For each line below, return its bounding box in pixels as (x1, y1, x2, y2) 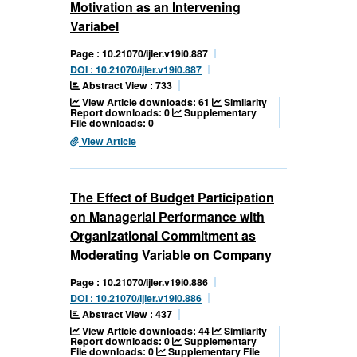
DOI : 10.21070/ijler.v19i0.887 (70, 62, 202, 77)
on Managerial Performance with (70, 207, 265, 226)
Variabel (70, 17, 119, 36)
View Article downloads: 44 (80, 324, 212, 339)
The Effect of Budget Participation (70, 188, 274, 207)
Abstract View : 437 (80, 307, 172, 322)
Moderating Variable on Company (70, 245, 272, 265)
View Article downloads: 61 (80, 95, 212, 110)
